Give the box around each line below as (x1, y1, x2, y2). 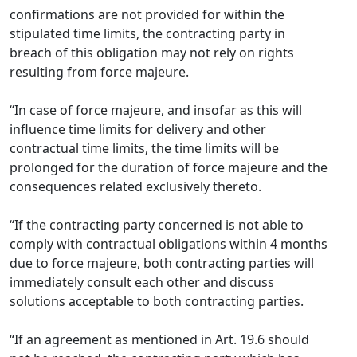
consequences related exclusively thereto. (10, 178, 261, 195)
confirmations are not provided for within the (10, 6, 284, 23)
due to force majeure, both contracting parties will (10, 254, 314, 272)
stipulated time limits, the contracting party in (10, 25, 285, 42)
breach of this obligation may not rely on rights (10, 44, 294, 61)
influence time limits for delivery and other (10, 120, 266, 138)
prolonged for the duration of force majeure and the (10, 159, 328, 176)
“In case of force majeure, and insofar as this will (10, 101, 302, 119)
